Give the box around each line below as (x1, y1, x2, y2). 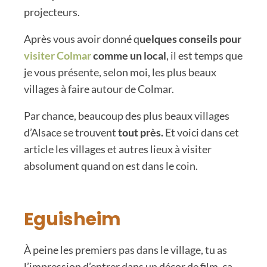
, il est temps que (166, 48, 243, 62)
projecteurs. (24, 5, 80, 18)
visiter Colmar (24, 48, 91, 62)
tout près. (118, 125, 163, 139)
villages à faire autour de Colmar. (24, 82, 174, 95)
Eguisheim (24, 206, 121, 232)
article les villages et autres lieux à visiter (24, 142, 212, 156)
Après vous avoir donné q (24, 32, 139, 45)
